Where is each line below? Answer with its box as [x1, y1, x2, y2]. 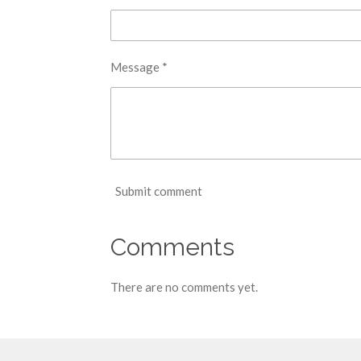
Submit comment [115, 183, 202, 198]
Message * [110, 60, 168, 75]
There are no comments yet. [110, 280, 258, 295]
